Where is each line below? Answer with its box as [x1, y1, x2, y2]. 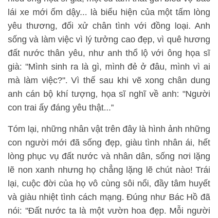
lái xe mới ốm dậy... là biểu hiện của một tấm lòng [8, 7, 210, 17]
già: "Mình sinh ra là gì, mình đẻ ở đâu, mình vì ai [8, 62, 210, 72]
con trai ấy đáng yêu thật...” [8, 103, 114, 112]
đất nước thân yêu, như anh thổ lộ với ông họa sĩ [8, 48, 210, 58]
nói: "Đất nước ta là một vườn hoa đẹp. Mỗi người [8, 206, 210, 216]
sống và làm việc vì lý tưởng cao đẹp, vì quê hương [8, 35, 210, 44]
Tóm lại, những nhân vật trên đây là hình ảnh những [8, 124, 210, 134]
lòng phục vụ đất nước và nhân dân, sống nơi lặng [8, 151, 210, 161]
